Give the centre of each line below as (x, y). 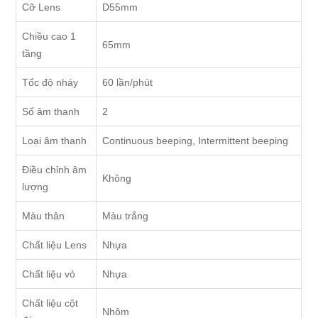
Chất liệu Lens (55, 245)
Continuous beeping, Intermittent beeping (196, 141)
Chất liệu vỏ (49, 274)
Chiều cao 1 (49, 37)
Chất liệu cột (50, 303)
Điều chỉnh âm (55, 170)
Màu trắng (126, 216)
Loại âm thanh (55, 141)
